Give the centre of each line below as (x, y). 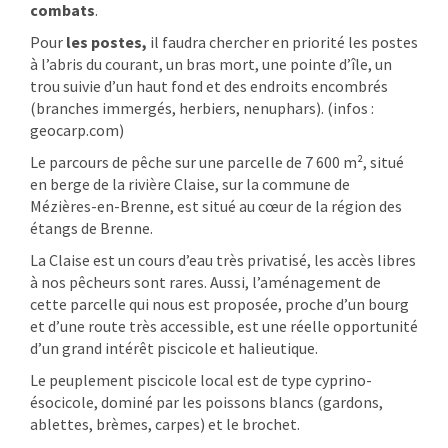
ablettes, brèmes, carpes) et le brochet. (165, 424)
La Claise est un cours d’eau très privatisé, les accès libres (223, 260)
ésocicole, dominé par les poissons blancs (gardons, (206, 402)
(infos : (350, 108)
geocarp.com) (77, 130)
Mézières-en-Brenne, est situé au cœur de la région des (216, 206)
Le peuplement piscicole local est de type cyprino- (201, 380)
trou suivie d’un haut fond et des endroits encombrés (209, 86)
